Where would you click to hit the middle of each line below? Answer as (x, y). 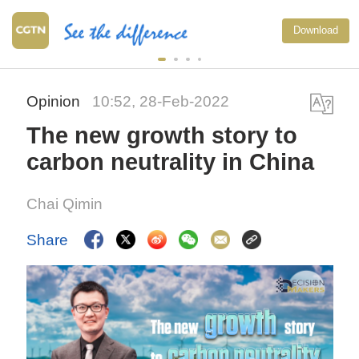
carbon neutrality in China (171, 162)
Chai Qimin (65, 204)
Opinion (56, 102)
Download (316, 30)
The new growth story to (162, 136)
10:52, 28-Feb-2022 (161, 102)
